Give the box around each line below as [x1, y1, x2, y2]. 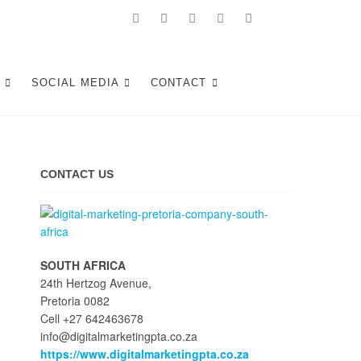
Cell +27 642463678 [40, 310, 143, 326]
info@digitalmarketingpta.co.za [40, 328, 197, 344]
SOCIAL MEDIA [31, 77, 120, 89]
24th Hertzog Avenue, [40, 275, 151, 291]
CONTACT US [40, 168, 114, 180]
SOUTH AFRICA [40, 257, 126, 273]
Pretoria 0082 [40, 293, 110, 309]
